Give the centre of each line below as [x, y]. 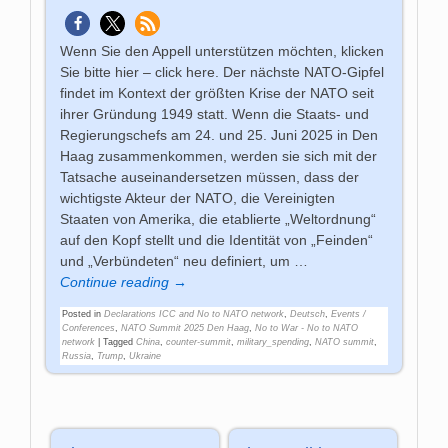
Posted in [82, 314]
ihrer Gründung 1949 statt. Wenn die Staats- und [215, 114]
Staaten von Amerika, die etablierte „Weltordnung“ [218, 219]
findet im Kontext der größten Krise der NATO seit [217, 93]
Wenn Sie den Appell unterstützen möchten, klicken [222, 51]
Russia [77, 356]
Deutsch [308, 314]
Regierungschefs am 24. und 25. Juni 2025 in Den [219, 135]
